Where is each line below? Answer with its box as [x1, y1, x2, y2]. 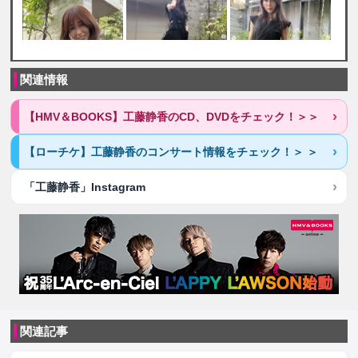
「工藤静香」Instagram [24, 181, 146, 193]
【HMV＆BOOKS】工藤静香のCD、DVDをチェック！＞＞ [24, 110, 320, 123]
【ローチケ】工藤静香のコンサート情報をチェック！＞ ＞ [24, 145, 319, 158]
